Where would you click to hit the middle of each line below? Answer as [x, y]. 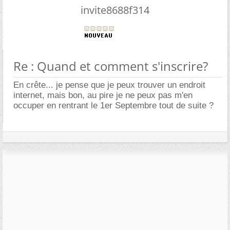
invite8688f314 [115, 10]
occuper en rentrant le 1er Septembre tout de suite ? [113, 105]
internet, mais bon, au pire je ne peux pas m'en [103, 95]
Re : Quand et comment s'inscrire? [111, 66]
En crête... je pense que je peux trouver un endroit [109, 85]
